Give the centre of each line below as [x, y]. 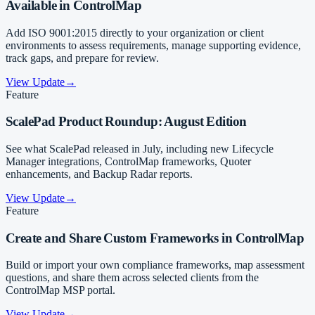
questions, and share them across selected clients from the [132, 278]
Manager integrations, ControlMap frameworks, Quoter [128, 161]
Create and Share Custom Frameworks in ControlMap [155, 238]
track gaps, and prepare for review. [82, 58]
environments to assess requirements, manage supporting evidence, [153, 45]
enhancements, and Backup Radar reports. [99, 174]
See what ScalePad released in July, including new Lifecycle [140, 149]
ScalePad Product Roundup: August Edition [126, 122]
